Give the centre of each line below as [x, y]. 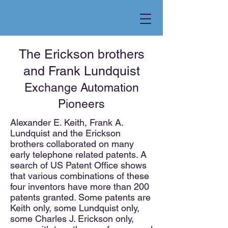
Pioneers [81, 104]
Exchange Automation [81, 88]
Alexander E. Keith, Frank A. [67, 122]
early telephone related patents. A [78, 154]
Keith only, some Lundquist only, [75, 208]
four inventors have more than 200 [80, 187]
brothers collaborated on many [72, 144]
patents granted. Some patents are [80, 197]
